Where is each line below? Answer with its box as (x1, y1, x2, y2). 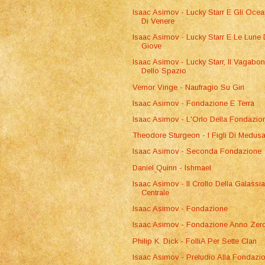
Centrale (141, 188, 170, 197)
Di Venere (141, 16, 175, 25)
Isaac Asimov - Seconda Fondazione (132, 147, 262, 156)
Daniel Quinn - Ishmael (132, 163, 212, 172)
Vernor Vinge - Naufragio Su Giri (132, 82, 245, 92)
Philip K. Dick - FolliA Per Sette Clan (132, 236, 257, 245)
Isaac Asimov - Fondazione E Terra (132, 98, 255, 108)
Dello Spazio (141, 66, 187, 76)
